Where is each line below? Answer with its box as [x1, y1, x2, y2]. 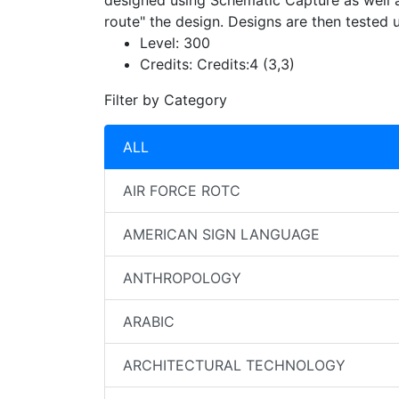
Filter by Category [104, 91, 227, 109]
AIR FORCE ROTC [123, 182, 240, 199]
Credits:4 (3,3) [192, 55, 295, 73]
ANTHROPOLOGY [123, 269, 241, 287]
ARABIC [123, 313, 175, 330]
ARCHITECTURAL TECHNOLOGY [123, 356, 346, 374]
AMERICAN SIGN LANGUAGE [123, 225, 320, 243]
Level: [140, 34, 179, 52]
